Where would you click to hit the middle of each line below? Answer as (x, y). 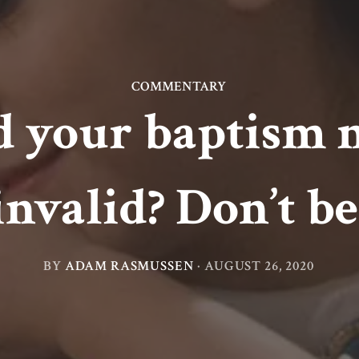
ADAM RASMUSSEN (129, 266)
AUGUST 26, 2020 (259, 266)
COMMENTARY (178, 85)
